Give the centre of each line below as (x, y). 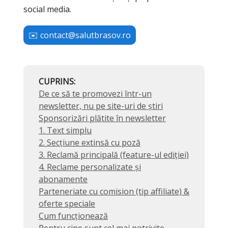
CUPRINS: (57, 81)
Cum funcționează (73, 216)
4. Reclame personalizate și (90, 167)
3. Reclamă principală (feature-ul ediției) (114, 155)
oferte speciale (67, 204)
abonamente (63, 179)
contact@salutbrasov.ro (85, 35)
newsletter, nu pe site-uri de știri (101, 106)
